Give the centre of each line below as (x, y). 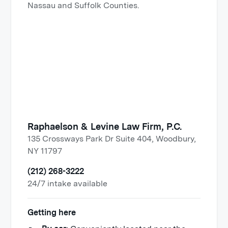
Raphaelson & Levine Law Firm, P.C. (105, 126)
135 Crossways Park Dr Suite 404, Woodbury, (112, 139)
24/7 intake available (68, 183)
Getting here (52, 212)
